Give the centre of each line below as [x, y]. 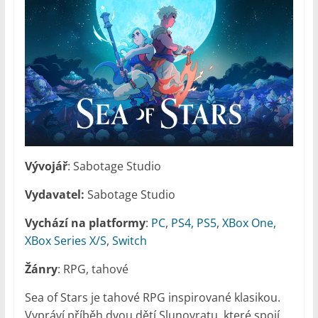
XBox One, [249, 223]
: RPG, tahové [93, 269]
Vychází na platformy [85, 223]
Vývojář [46, 166]
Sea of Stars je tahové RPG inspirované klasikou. [152, 298]
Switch [129, 241]
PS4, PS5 [193, 223]
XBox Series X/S [65, 241]
